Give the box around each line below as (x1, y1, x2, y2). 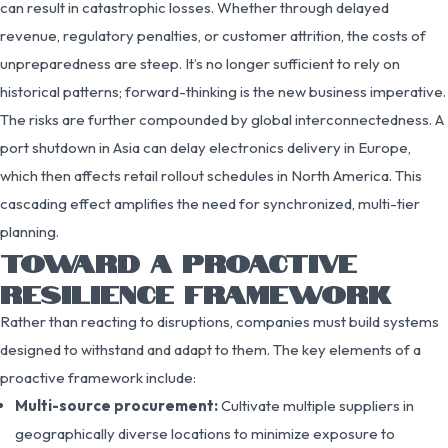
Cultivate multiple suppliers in (218, 395, 414, 415)
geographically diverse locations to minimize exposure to (15, 423, 395, 443)
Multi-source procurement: (15, 395, 218, 415)
